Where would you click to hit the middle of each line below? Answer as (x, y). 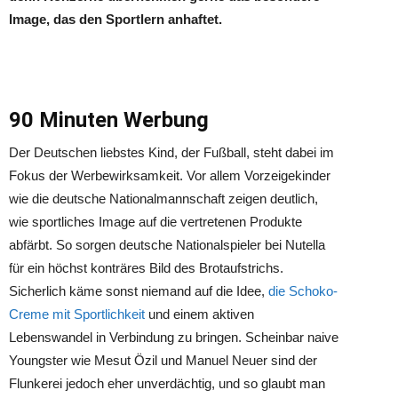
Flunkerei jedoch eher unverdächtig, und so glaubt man (167, 383)
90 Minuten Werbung (109, 120)
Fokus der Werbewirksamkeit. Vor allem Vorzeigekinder (170, 175)
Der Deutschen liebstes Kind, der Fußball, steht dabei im (171, 152)
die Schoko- (303, 291)
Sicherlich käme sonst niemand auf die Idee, (139, 291)
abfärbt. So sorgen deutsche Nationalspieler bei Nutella (167, 245)
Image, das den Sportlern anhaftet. (115, 19)
